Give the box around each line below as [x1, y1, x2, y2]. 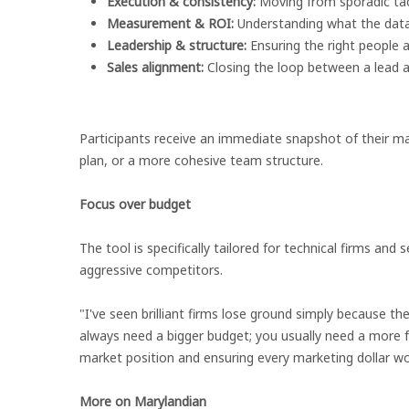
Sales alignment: [107, 58, 204, 76]
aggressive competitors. [79, 261, 223, 278]
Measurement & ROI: [107, 15, 234, 32]
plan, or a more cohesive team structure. [79, 152, 323, 169]
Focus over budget [79, 195, 191, 213]
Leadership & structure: [107, 37, 246, 54]
